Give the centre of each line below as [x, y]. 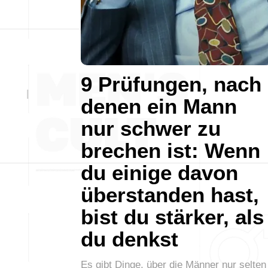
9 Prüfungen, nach [171, 84]
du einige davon [159, 172]
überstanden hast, [170, 194]
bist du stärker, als [172, 217]
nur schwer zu [151, 128]
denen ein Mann [159, 106]
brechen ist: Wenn [170, 150]
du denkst [130, 239]
